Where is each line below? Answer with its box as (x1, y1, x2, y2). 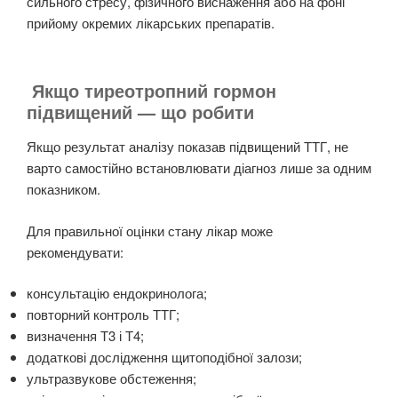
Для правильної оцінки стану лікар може (27, 220, 273, 240)
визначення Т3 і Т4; (27, 326, 144, 346)
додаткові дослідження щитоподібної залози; (27, 347, 302, 367)
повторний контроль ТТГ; (27, 305, 179, 324)
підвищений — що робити (27, 99, 254, 125)
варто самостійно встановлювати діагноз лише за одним (27, 158, 371, 178)
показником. (27, 179, 100, 199)
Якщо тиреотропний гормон (27, 77, 276, 104)
